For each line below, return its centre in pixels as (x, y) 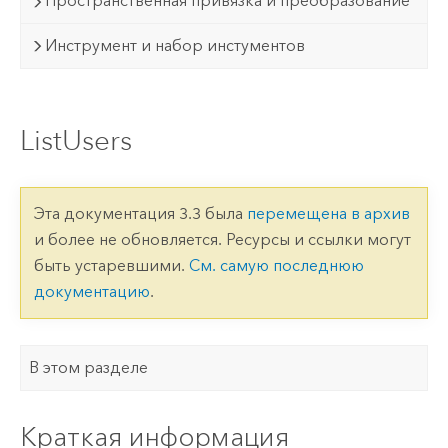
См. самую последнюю (276, 265)
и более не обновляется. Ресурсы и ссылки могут (222, 239)
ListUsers (75, 141)
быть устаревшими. (111, 265)
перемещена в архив (328, 213)
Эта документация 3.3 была (140, 213)
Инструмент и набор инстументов (175, 45)
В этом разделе (89, 367)
